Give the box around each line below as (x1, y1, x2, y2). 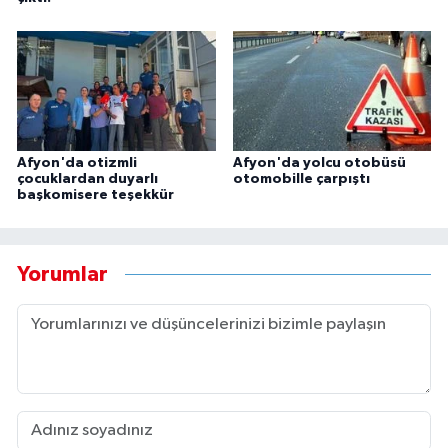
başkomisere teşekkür (17, 187, 174, 202)
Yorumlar (17, 264, 108, 286)
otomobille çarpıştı (232, 171, 370, 186)
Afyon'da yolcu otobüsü (232, 155, 406, 170)
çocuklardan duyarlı (17, 171, 158, 186)
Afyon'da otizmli (17, 155, 137, 170)
